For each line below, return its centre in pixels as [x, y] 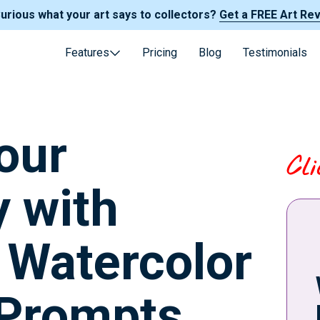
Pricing [160, 52]
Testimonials [275, 52]
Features [87, 52]
